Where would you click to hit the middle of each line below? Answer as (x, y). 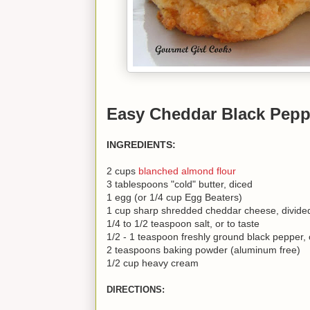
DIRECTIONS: (136, 289)
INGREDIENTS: (141, 144)
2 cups (122, 171)
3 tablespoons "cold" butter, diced (180, 184)
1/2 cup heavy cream (154, 263)
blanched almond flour (187, 171)
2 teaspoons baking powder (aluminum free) (203, 249)
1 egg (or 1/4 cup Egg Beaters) (174, 197)
